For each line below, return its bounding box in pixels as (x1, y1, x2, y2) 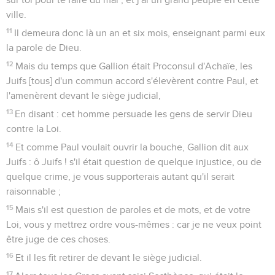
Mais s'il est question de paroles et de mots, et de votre (15, 204, 251, 215)
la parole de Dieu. (6, 42, 82, 53)
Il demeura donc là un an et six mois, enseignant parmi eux (14, 28, 266, 38)
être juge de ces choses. (6, 234, 110, 244)
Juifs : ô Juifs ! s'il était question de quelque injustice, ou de (6, 157, 261, 167)
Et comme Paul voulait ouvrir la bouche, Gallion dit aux (15, 142, 249, 152)
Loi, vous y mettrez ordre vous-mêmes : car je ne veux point (6, 219, 261, 230)
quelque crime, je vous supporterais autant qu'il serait (6, 171, 234, 182)
